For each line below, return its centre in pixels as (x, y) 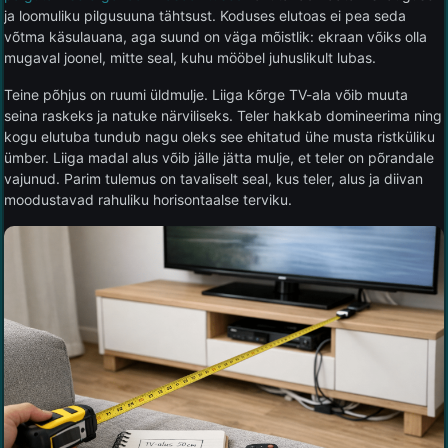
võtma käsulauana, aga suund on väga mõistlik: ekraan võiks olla (215, 37)
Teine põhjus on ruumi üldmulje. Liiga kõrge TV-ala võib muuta (206, 95)
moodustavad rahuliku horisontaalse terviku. (148, 200)
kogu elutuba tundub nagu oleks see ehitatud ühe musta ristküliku (219, 137)
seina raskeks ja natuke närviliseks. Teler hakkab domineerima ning (223, 116)
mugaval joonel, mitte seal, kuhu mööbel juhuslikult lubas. (190, 58)
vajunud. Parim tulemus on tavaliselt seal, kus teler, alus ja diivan (213, 179)
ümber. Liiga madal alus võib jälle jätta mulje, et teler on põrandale (219, 158)
